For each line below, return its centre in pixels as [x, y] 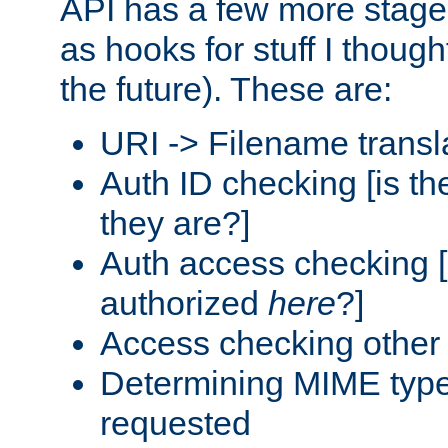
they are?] [175, 222]
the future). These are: [226, 88]
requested [175, 422]
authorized [184, 302]
